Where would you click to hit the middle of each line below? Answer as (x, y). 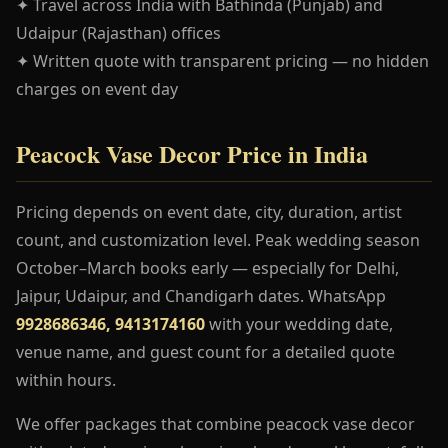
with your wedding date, (299, 323)
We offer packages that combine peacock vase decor (215, 423)
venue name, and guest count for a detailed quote (205, 351)
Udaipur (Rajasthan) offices (118, 32)
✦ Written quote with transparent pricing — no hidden (222, 60)
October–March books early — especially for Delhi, (207, 267)
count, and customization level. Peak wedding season (218, 239)
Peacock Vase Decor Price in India (192, 153)
